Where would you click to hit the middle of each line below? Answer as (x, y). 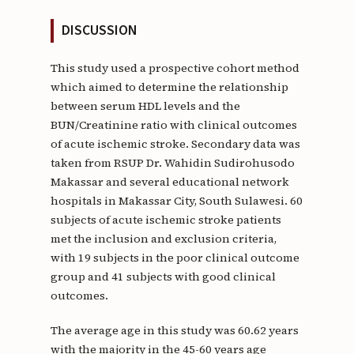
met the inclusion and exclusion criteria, (163, 239)
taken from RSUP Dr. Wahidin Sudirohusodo (172, 163)
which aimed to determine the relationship (169, 87)
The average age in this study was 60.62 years (174, 331)
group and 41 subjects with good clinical (163, 277)
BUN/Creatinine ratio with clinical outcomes (173, 125)
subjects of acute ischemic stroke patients (166, 220)
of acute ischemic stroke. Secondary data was (175, 144)
